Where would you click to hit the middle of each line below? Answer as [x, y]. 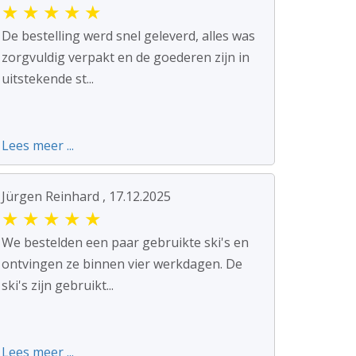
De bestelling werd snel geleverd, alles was [128, 36]
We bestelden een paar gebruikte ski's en [125, 243]
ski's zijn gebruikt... [58, 286]
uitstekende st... [48, 79]
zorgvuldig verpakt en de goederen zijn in [126, 58]
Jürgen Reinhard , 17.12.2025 [86, 197]
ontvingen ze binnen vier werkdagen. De [122, 264]
